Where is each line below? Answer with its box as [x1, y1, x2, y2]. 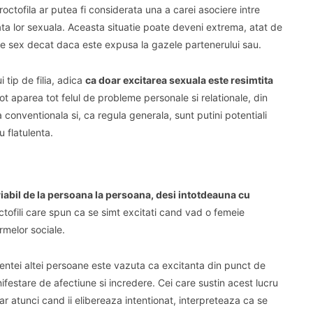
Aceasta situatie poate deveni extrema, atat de [68, 21, 282, 33]
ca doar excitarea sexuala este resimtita [85, 74, 273, 86]
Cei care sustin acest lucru [158, 277, 278, 289]
